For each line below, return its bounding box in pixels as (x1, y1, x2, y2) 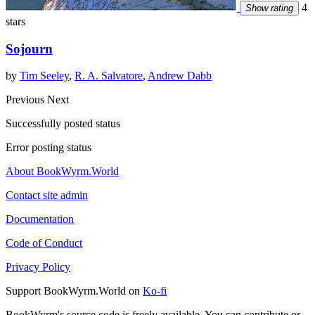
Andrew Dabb (148, 70, 212, 82)
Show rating (245, 3, 293, 14)
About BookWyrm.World (6, 165, 119, 178)
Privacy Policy (6, 261, 70, 274)
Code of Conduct (6, 237, 82, 250)
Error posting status (6, 141, 91, 154)
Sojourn (6, 41, 53, 56)
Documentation (6, 213, 74, 226)
